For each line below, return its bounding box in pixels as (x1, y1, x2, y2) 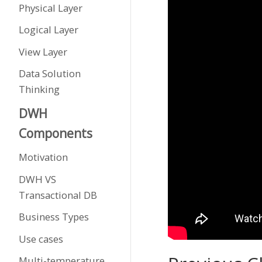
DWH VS (18, 172, 56, 186)
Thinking (18, 82, 60, 96)
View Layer (18, 44, 67, 58)
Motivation (18, 150, 68, 164)
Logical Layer (18, 23, 78, 36)
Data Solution (18, 67, 81, 80)
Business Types (18, 210, 89, 223)
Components (18, 125, 92, 142)
